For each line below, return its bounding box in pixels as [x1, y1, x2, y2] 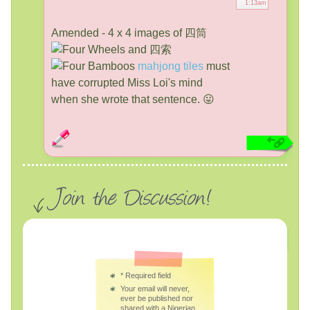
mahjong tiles [138, 60, 203, 72]
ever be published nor [120, 294, 193, 303]
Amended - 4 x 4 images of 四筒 [51, 26, 207, 39]
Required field [123, 271, 171, 280]
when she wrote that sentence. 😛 [51, 93, 215, 105]
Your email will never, [120, 284, 190, 293]
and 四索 [125, 43, 172, 55]
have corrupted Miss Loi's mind [51, 76, 203, 89]
